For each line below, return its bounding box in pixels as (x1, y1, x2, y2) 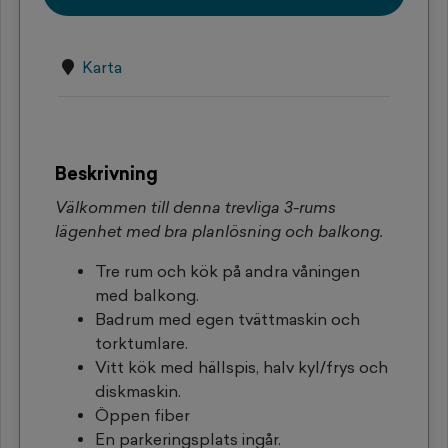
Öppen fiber (95, 405, 190, 425)
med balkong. (95, 285, 207, 305)
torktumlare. (95, 333, 192, 353)
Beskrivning (55, 162, 158, 185)
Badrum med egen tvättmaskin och (95, 309, 360, 329)
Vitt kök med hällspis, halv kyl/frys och (95, 357, 388, 377)
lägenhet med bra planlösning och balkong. (55, 221, 383, 241)
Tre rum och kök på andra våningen (95, 261, 360, 281)
